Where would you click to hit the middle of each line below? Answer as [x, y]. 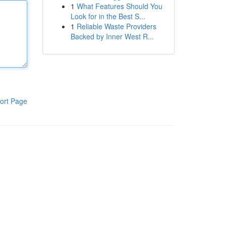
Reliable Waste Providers [116, 26]
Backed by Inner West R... [112, 36]
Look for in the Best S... [108, 16]
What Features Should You [119, 6]
